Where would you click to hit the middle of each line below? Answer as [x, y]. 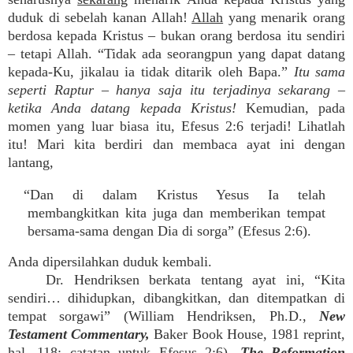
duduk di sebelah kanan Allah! [100, 17]
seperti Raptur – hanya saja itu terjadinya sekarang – [176, 90]
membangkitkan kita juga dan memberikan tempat [176, 213]
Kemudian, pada [291, 108]
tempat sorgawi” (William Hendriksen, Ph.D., [163, 316]
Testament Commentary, [79, 334]
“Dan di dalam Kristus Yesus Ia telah [175, 195]
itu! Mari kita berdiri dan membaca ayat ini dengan [176, 144]
